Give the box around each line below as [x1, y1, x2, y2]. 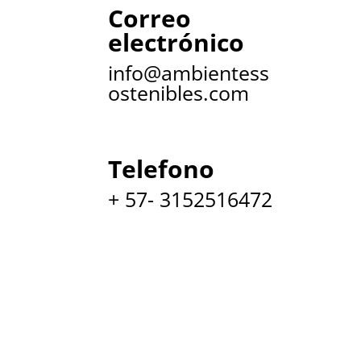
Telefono [108, 151, 215, 185]
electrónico [108, 26, 245, 60]
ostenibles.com [108, 79, 250, 107]
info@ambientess [108, 59, 270, 87]
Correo [108, 2, 192, 35]
